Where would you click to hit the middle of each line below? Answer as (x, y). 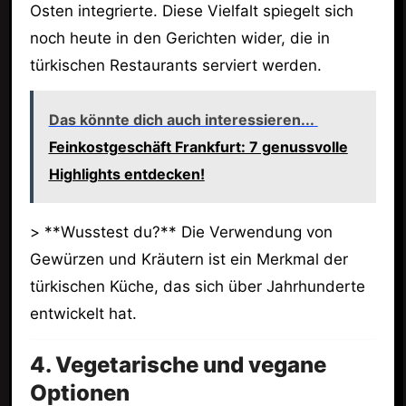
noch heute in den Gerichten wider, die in (179, 38)
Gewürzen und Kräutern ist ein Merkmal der (188, 259)
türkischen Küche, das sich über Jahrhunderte (197, 286)
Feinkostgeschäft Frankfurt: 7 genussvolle (198, 146)
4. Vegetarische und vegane (178, 365)
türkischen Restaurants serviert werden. (175, 65)
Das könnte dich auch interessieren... (181, 119)
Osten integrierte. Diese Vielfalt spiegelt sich (191, 11)
